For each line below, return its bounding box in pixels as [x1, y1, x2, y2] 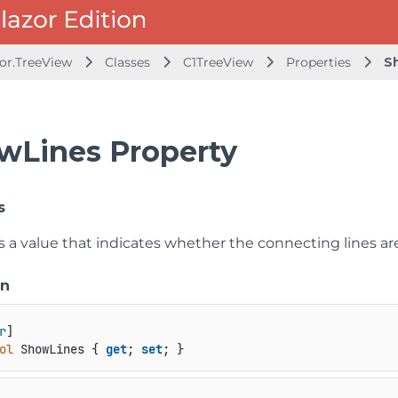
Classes [105, 54, 154, 70]
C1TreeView [183, 54, 253, 70]
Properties [286, 54, 354, 70]
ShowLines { [12, 341, 106, 358]
